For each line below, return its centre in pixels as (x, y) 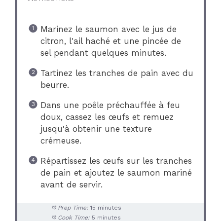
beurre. (55, 85)
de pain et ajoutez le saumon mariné (116, 172)
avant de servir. (71, 184)
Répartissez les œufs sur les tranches (116, 161)
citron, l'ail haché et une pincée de (110, 41)
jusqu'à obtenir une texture (96, 129)
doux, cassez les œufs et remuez (107, 117)
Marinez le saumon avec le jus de (108, 29)
